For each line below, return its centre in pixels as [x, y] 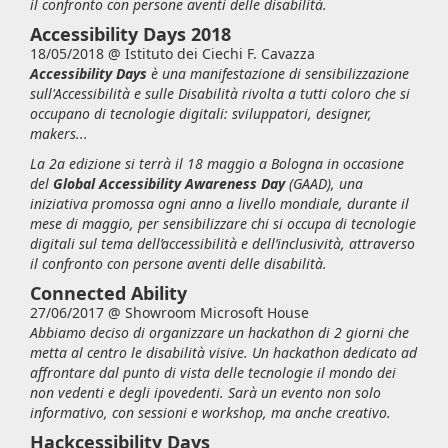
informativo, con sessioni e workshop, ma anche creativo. [210, 412]
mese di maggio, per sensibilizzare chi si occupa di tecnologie [223, 223]
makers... [61, 133]
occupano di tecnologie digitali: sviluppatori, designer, [201, 113]
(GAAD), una [324, 183]
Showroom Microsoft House [217, 312]
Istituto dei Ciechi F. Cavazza [220, 53]
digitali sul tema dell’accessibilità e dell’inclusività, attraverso [222, 243]
